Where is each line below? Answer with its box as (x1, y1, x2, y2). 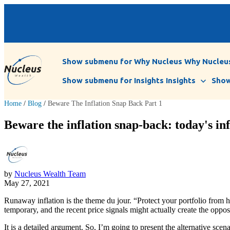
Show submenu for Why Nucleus (62, 57, 182, 66)
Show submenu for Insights (62, 76, 164, 85)
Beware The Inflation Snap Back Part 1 (48, 99, 162, 107)
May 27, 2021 (4, 179, 50, 188)
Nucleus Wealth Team (14, 169, 86, 179)
